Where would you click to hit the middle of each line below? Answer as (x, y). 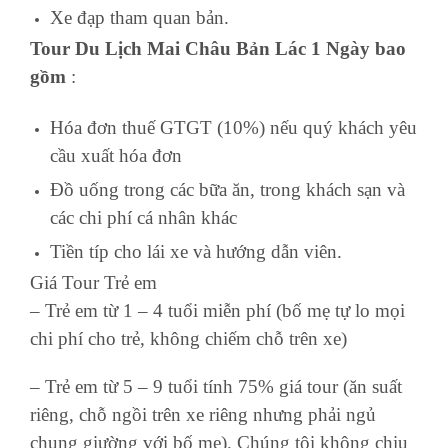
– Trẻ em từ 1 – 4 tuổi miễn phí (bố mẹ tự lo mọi (217, 311)
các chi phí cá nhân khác (143, 218)
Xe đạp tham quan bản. (139, 18)
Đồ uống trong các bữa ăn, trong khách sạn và (227, 190)
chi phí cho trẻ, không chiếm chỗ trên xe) (188, 339)
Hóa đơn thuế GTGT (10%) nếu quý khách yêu (233, 128)
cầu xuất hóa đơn (116, 156)
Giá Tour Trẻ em (93, 283)
